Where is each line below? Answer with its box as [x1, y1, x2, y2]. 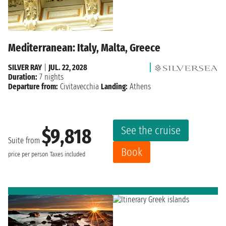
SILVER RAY [8, 63, 42, 73]
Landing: [101, 82, 128, 92]
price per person [8, 150, 48, 158]
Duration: [8, 72, 37, 82]
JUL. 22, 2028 [48, 63, 87, 73]
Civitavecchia [60, 82, 99, 92]
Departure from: [8, 82, 58, 92]
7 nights [37, 72, 64, 82]
